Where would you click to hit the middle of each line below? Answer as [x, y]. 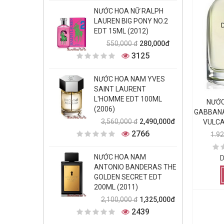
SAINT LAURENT [120, 89]
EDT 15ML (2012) [121, 31]
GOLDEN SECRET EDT [128, 177]
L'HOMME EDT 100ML [128, 99]
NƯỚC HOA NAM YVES [129, 79]
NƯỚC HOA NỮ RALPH [129, 11]
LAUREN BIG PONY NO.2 [131, 21]
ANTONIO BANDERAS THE [135, 167]
